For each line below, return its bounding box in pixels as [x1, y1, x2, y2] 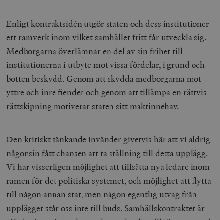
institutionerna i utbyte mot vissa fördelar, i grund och [6, 58, 205, 70]
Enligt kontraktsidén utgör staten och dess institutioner [6, 17, 210, 29]
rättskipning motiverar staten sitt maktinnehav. [6, 100, 179, 111]
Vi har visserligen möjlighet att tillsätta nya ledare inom [6, 161, 210, 172]
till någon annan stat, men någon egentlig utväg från [6, 188, 197, 200]
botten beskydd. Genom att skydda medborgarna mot [6, 72, 202, 84]
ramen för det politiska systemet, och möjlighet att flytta [6, 174, 212, 186]
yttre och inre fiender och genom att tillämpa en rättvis [6, 86, 207, 98]
